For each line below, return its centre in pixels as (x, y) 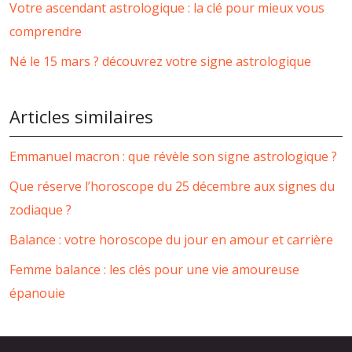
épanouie (37, 293)
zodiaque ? (40, 209)
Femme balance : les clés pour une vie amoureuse (154, 269)
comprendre (46, 31)
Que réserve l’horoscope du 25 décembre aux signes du (172, 186)
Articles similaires (81, 116)
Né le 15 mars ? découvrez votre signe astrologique (160, 61)
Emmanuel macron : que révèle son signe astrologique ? (173, 156)
